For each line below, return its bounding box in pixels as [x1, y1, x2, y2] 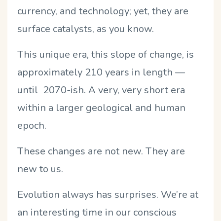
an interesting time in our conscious [17, 205, 177, 219]
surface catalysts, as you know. [17, 22, 154, 36]
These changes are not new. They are [17, 144, 185, 158]
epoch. [17, 118, 46, 132]
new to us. [17, 162, 63, 176]
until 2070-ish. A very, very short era [17, 83, 185, 97]
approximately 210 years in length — [17, 65, 185, 79]
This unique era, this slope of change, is [17, 47, 194, 61]
